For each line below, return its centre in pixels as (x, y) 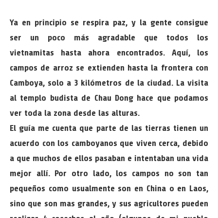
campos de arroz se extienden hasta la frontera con (109, 68)
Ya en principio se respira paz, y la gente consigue (109, 22)
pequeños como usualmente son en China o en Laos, (109, 188)
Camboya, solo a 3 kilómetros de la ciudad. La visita (109, 83)
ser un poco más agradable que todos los (109, 37)
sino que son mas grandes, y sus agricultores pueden (109, 203)
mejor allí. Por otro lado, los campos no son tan (109, 173)
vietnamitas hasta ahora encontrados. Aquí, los (109, 53)
